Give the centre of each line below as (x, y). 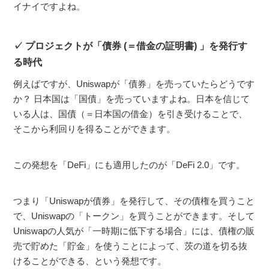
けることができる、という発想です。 (90, 261)
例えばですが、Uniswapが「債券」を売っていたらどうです (134, 83)
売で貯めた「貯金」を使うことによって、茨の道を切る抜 (131, 246)
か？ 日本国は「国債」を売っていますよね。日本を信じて (132, 98)
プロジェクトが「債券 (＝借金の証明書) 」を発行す (137, 46)
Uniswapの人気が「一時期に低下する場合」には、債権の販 (134, 231)
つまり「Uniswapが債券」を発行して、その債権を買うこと (134, 201)
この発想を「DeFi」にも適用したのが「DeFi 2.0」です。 (129, 165)
